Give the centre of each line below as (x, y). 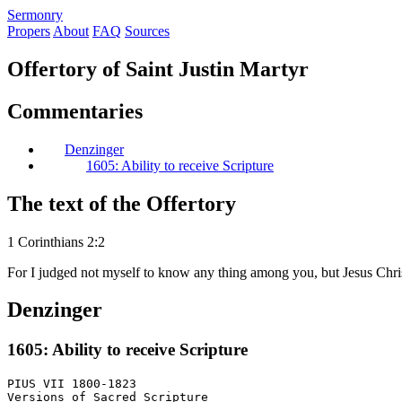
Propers (29, 31)
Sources (147, 31)
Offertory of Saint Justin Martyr (158, 69)
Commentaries (75, 111)
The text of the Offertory (122, 203)
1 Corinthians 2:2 (56, 241)
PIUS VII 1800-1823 (72, 384)
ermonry (39, 15)
